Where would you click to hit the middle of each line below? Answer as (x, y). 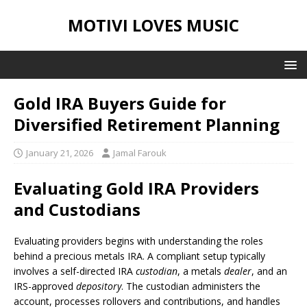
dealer (238, 271)
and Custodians (77, 209)
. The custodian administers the (191, 286)
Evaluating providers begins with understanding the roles (138, 241)
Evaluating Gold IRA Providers (136, 188)
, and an (269, 271)
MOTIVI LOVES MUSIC (153, 25)
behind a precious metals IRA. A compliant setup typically (139, 256)
